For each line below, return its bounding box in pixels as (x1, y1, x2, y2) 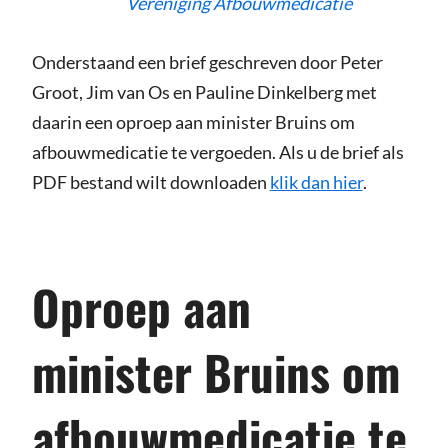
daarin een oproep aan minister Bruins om (31, 111, 355, 134)
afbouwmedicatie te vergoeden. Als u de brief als (31, 141, 404, 164)
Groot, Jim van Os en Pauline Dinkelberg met (31, 81, 377, 104)
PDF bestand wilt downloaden (31, 171, 270, 194)
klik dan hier (269, 171, 363, 194)
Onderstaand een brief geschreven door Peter (31, 51, 383, 74)
